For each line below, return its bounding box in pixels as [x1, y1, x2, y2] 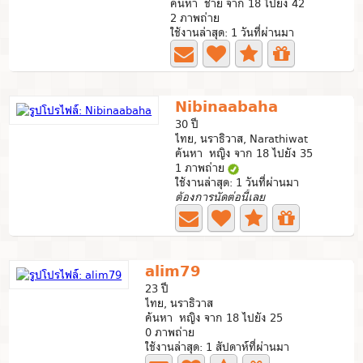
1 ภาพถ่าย [175, 159, 228, 177]
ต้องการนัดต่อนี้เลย [175, 188, 266, 206]
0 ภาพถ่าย [145, 323, 195, 341]
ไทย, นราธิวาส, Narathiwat [175, 130, 309, 147]
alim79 [145, 258, 202, 284]
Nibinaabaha [175, 94, 279, 119]
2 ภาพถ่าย [170, 9, 220, 27]
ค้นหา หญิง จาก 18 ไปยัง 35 [175, 144, 314, 162]
